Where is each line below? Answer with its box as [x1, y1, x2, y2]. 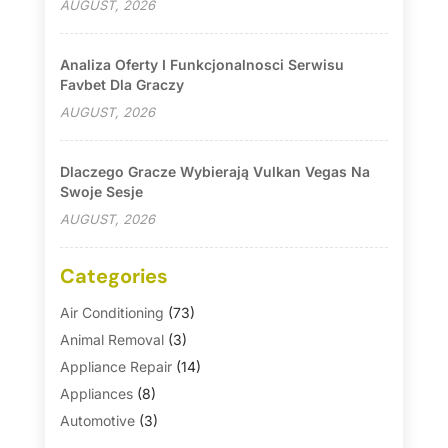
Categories [59, 263, 168, 290]
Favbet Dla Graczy [59, 76, 184, 94]
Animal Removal [59, 331, 164, 349]
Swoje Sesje [59, 183, 143, 201]
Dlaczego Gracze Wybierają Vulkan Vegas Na [59, 163, 370, 181]
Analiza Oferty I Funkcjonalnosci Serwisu [59, 56, 344, 74]
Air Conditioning [59, 304, 164, 322]
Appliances [59, 385, 133, 403]
